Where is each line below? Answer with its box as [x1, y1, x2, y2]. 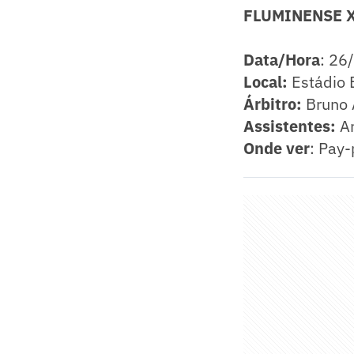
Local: [243, 70, 292, 92]
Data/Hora [243, 48, 320, 70]
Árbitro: [243, 92, 306, 115]
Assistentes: [243, 115, 336, 137]
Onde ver [243, 137, 310, 159]
